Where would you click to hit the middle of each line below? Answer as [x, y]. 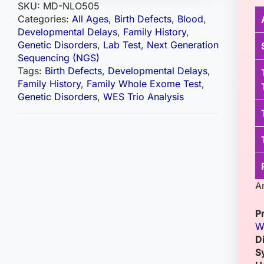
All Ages [90, 19]
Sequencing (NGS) [59, 58]
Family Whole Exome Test [144, 84]
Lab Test [122, 45]
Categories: [45, 19]
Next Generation [183, 45]
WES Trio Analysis [143, 97]
